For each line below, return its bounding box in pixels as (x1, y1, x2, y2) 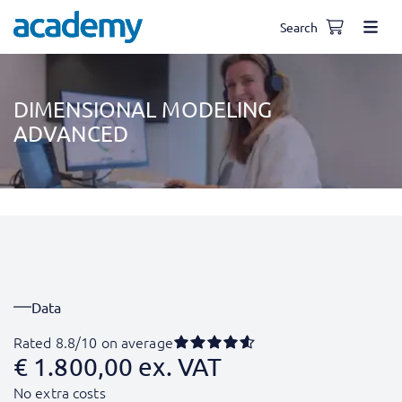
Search (279, 18, 319, 35)
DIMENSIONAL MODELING (13, 96, 273, 122)
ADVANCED (13, 120, 128, 146)
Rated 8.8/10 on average (13, 332, 173, 352)
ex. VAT (138, 352, 223, 381)
